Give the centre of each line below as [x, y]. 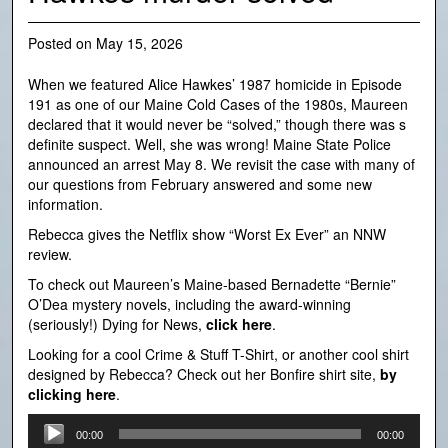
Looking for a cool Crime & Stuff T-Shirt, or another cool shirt [218, 354]
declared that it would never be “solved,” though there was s [217, 124]
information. [65, 204]
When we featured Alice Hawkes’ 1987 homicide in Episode [215, 84]
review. [50, 254]
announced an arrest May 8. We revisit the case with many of [221, 164]
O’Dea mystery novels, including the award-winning [189, 304]
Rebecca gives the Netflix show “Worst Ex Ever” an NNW [207, 234]
